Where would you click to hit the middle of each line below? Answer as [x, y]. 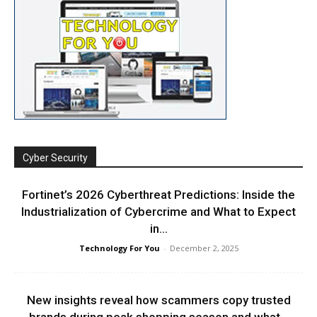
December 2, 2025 [204, 248]
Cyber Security [55, 158]
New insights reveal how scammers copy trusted [158, 300]
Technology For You [119, 248]
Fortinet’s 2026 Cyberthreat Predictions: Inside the [158, 195]
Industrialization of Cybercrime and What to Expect [158, 212]
